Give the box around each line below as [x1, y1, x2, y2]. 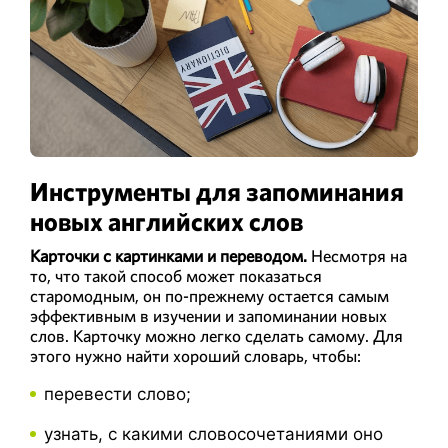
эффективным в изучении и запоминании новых [30, 304, 387, 327]
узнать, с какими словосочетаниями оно [44, 423, 383, 444]
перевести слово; [44, 383, 191, 404]
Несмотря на [307, 244, 407, 267]
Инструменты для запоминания [30, 175, 404, 210]
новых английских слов [30, 205, 303, 240]
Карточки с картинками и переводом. [30, 244, 307, 267]
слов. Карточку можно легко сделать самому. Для [30, 324, 403, 347]
